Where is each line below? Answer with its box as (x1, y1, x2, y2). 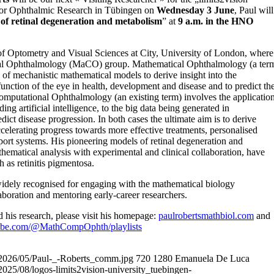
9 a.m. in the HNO (178, 16, 253, 27)
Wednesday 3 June (157, 5, 234, 16)
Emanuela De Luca (175, 253, 250, 264)
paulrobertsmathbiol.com (158, 210, 254, 221)
